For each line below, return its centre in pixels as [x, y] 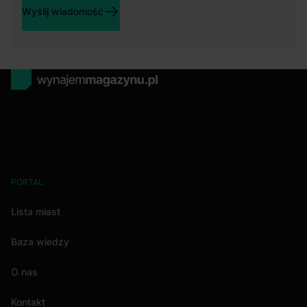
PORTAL [27, 182]
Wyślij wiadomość [63, 11]
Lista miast [36, 211]
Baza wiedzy [40, 241]
